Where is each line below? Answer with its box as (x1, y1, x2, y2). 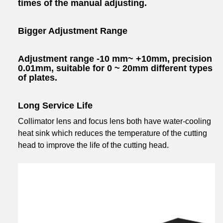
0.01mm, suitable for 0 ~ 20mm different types (18, 63, 213, 73)
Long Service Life (18, 100, 93, 111)
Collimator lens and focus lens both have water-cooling (18, 117, 211, 126)
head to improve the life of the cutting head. (18, 141, 169, 150)
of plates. (18, 72, 57, 83)
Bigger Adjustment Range (18, 26, 127, 36)
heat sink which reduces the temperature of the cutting (18, 129, 207, 138)
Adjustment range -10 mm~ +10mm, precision (18, 53, 212, 64)
